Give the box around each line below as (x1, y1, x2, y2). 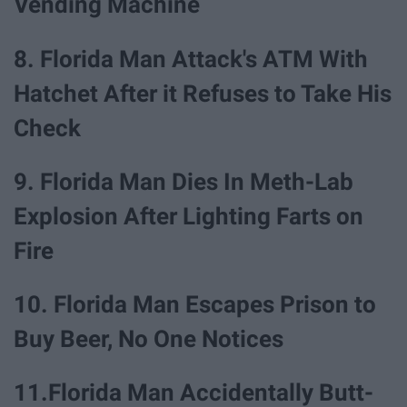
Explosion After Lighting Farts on (14, 202, 363, 230)
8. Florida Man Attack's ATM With (14, 45, 368, 73)
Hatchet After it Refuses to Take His (14, 79, 392, 107)
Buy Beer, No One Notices (14, 324, 283, 352)
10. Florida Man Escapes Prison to (14, 290, 376, 318)
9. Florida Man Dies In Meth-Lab (14, 167, 353, 195)
